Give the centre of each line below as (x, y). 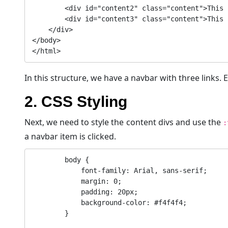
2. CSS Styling (76, 102)
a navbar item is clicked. (70, 137)
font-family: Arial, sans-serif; (56, 171)
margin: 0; (56, 181)
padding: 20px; (56, 192)
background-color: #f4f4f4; (56, 203)
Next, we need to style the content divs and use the (124, 122)
